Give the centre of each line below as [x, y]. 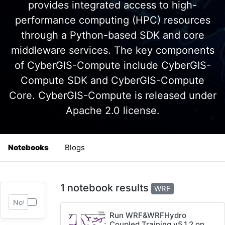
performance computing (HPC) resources [113, 20]
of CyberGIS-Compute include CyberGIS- [113, 65]
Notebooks [28, 147]
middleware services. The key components [113, 50]
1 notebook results [105, 188]
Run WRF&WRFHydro [148, 215]
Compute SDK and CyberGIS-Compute [113, 80]
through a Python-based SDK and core [113, 35]
